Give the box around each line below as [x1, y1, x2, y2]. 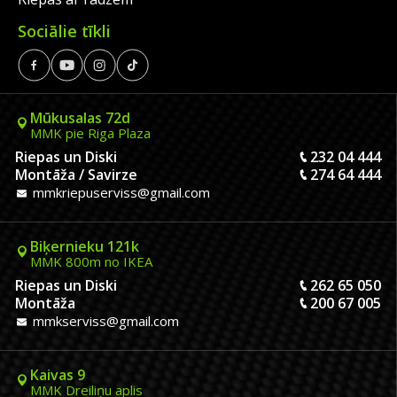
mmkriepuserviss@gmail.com [29, 183, 210, 201]
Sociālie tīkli [18, 19, 111, 42]
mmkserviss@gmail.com [29, 311, 179, 330]
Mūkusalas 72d [30, 107, 130, 128]
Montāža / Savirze [15, 164, 137, 184]
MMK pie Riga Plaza [30, 123, 151, 142]
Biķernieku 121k [30, 236, 139, 256]
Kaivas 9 [30, 364, 85, 385]
